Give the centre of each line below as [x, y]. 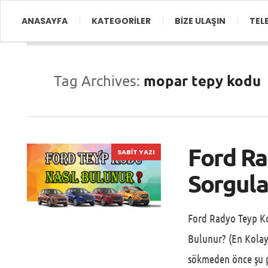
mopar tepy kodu [202, 80]
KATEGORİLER [121, 21]
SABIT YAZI [136, 152]
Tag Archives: [99, 80]
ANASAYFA [45, 21]
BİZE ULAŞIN [200, 21]
